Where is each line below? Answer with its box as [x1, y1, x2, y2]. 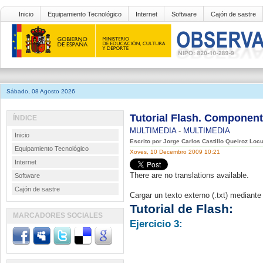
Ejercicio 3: [130, 218, 183, 230]
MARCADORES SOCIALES [13, 211, 103, 220]
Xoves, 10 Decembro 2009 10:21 [130, 149, 220, 155]
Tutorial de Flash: [130, 202, 233, 215]
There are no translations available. [130, 171, 249, 180]
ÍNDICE [13, 114, 37, 122]
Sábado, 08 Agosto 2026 [6, 88, 75, 95]
